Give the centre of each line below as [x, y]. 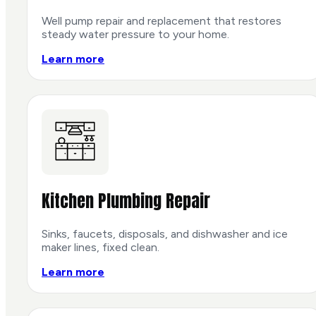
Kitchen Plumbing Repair [126, 201]
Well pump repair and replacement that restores [162, 20]
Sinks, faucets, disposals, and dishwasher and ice [165, 234]
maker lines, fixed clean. [101, 248]
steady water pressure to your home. [135, 34]
